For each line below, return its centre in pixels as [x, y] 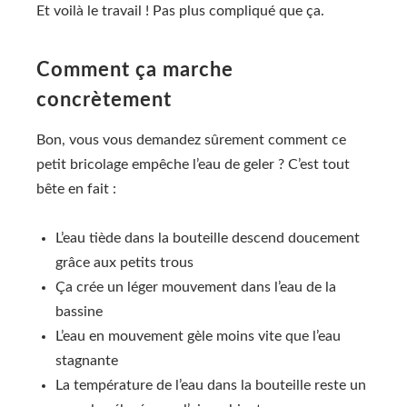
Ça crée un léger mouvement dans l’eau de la [196, 287]
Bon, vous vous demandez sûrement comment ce [191, 139]
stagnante [87, 361]
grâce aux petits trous [124, 263]
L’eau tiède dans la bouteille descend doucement [208, 238]
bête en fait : [76, 189]
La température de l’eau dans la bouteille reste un [211, 385]
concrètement [104, 99]
